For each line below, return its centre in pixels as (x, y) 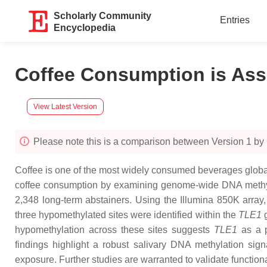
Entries (235, 20)
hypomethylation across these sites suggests (115, 230)
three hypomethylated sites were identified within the (127, 215)
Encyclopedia (85, 28)
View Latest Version (65, 106)
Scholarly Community (103, 16)
